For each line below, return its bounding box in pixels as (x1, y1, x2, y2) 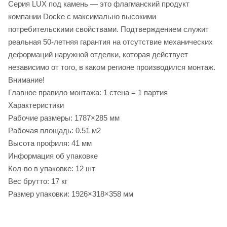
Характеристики (8, 100, 64, 109)
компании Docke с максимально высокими (8, 12, 156, 21)
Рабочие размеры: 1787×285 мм (8, 113, 120, 122)
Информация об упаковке (8, 151, 98, 160)
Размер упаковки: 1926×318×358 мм (8, 189, 133, 198)
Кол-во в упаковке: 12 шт (8, 164, 95, 173)
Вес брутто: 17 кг (8, 176, 67, 185)
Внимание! (8, 75, 45, 84)
